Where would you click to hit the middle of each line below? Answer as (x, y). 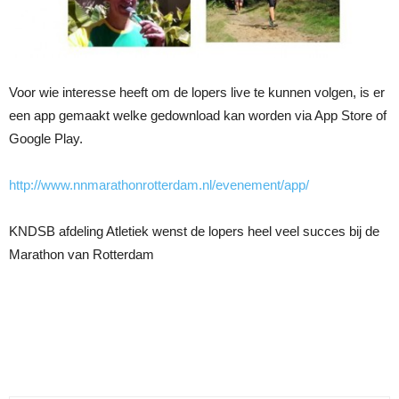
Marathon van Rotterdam (81, 254)
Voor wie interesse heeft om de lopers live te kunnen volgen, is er (197, 92)
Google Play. (46, 138)
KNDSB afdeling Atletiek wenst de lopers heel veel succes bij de (194, 231)
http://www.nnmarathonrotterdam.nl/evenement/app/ (159, 184)
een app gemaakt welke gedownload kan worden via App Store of (198, 115)
